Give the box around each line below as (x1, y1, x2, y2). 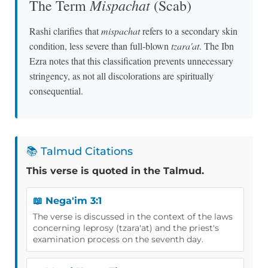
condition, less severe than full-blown (29, 39, 171, 52)
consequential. (29, 84, 83, 97)
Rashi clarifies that (29, 24, 101, 37)
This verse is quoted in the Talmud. (26, 165, 204, 176)
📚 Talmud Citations (26, 144, 133, 158)
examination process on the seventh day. (33, 233, 203, 245)
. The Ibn (199, 39, 234, 52)
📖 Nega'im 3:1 (33, 194, 102, 206)
